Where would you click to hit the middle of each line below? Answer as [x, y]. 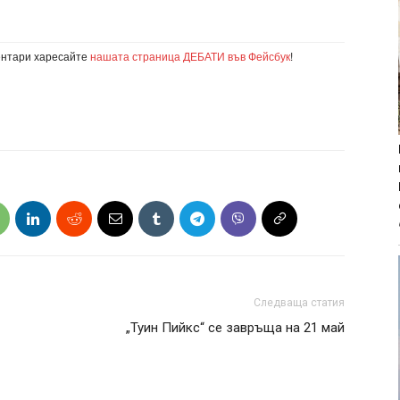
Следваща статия [299, 303]
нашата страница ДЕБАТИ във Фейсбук [190, 56]
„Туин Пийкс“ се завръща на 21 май [235, 328]
